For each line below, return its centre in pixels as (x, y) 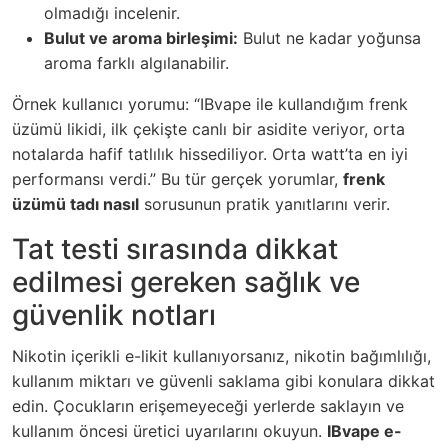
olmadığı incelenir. (112, 13)
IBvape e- (364, 431)
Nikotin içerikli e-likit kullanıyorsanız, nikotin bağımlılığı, (221, 356)
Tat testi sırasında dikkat (175, 249)
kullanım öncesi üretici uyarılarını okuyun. (169, 431)
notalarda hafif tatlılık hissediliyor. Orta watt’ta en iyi (210, 154)
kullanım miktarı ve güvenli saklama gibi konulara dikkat (223, 381)
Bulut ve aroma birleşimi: (141, 38)
